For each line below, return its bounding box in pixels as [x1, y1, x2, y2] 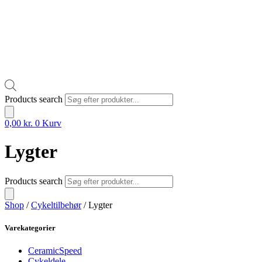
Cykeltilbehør [31, 199, 81, 210]
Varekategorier [5, 223, 56, 232]
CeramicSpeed [28, 246, 82, 256]
